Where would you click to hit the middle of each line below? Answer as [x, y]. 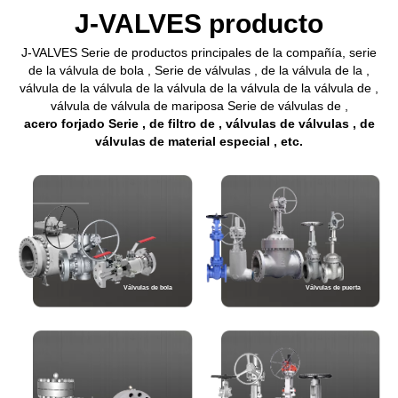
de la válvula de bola [88, 70]
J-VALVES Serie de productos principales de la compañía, [185, 52]
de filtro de [183, 123]
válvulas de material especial [184, 141]
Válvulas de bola [148, 288]
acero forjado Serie [83, 123]
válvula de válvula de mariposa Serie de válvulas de [197, 105]
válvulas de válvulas [289, 123]
